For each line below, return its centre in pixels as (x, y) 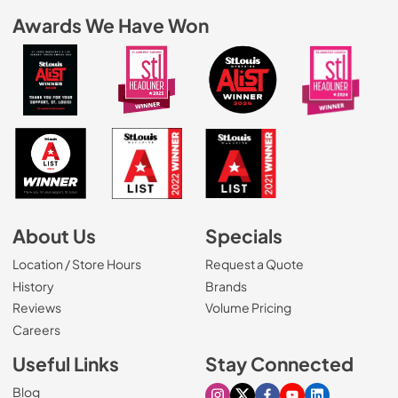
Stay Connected (279, 363)
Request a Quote (255, 264)
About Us (54, 236)
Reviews (37, 308)
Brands (226, 286)
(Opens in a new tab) (117, 328)
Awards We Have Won (111, 26)
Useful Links (66, 363)
